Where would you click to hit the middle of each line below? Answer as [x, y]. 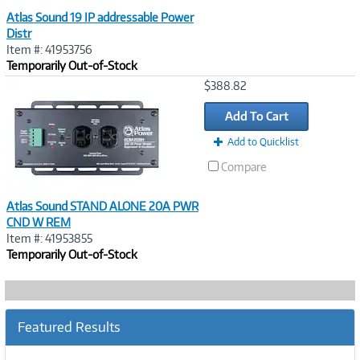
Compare [244, 167]
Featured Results [69, 327]
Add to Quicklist [263, 142]
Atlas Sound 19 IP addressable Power [100, 17]
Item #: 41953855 [49, 238]
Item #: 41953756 [49, 49]
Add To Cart [256, 116]
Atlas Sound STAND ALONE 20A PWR [102, 206]
